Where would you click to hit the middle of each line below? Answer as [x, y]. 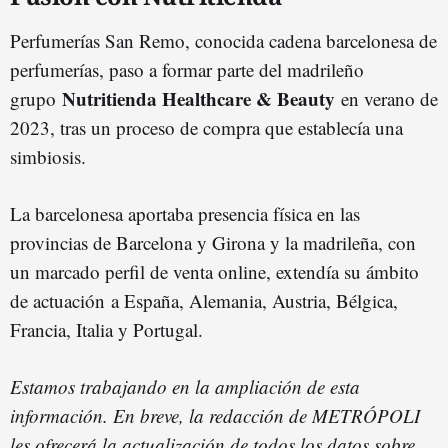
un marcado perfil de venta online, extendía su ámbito [214, 272]
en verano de [389, 99]
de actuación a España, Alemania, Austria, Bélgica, [204, 301]
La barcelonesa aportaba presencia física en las [185, 214]
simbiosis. [48, 157]
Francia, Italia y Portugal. [106, 330]
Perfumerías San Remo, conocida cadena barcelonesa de [223, 41]
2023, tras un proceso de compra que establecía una [206, 128]
